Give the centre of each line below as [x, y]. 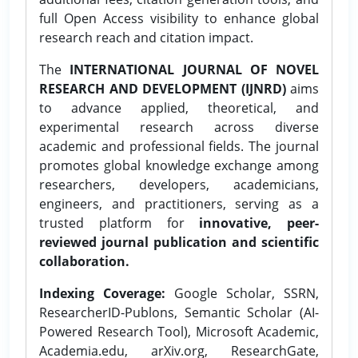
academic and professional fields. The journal [179, 146]
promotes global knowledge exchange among [179, 165]
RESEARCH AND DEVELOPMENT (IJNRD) [163, 88]
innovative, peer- [259, 223]
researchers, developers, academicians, [179, 184]
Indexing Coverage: [102, 293]
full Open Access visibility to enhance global [179, 18]
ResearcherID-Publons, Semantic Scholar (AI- [179, 312]
